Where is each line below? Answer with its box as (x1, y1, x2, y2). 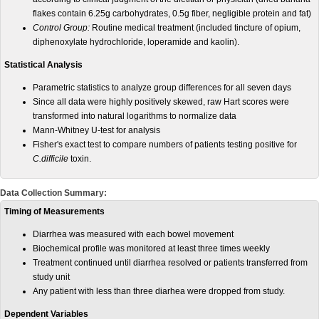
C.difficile (33, 154, 70, 164)
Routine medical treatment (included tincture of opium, (90, 23, 300, 33)
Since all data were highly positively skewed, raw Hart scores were (33, 97, 289, 107)
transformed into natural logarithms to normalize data (33, 111, 236, 121)
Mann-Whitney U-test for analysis (33, 125, 160, 135)
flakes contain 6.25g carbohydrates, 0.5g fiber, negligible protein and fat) (33, 9, 311, 19)
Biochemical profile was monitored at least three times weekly (33, 244, 270, 253)
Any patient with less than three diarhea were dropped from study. (33, 286, 285, 296)
